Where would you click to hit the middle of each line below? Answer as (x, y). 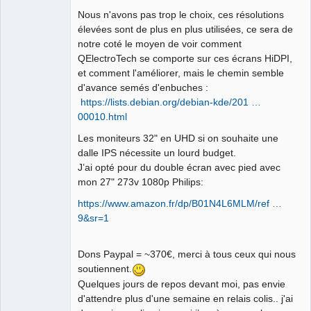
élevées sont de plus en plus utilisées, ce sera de (185, 29)
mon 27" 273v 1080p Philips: (142, 182)
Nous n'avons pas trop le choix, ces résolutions (181, 14)
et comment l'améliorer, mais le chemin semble (181, 73)
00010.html (102, 116)
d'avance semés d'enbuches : (144, 87)
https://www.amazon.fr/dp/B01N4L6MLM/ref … (180, 203)
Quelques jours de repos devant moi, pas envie (182, 284)
